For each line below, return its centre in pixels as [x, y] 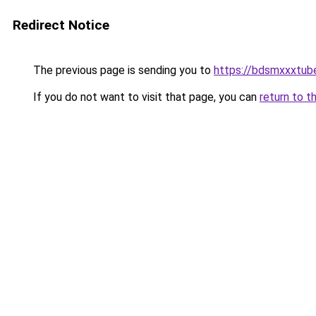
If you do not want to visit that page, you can [145, 97]
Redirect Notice [61, 25]
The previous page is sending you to [122, 70]
